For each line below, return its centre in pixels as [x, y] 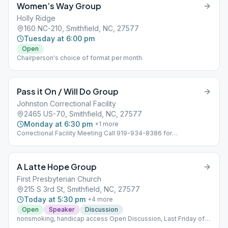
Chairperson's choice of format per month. [80, 58]
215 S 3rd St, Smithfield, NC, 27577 [82, 189]
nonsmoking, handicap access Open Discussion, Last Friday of [111, 219]
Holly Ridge [36, 18]
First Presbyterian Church [59, 179]
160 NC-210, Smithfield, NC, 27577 [81, 28]
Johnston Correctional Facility [66, 104]
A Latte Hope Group [57, 167]
